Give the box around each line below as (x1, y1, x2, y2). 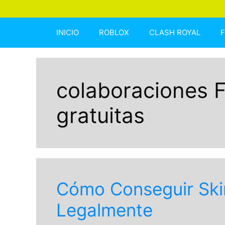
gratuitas (56, 102, 145, 128)
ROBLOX (99, 28, 129, 37)
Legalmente (56, 199, 153, 220)
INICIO (56, 28, 79, 37)
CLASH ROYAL (149, 28, 200, 37)
